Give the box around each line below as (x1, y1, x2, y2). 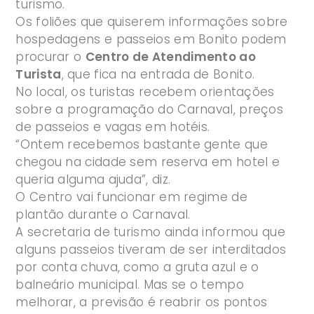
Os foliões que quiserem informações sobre (15, 13, 288, 31)
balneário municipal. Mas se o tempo (15, 276, 244, 294)
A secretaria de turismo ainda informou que (15, 224, 285, 241)
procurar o (15, 48, 86, 66)
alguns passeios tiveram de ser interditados (15, 241, 287, 259)
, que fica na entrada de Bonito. (61, 66, 255, 83)
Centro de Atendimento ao (85, 48, 256, 66)
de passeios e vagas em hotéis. (15, 118, 210, 136)
